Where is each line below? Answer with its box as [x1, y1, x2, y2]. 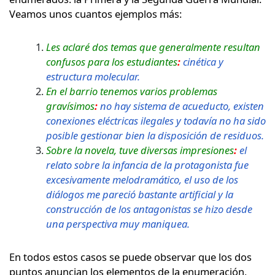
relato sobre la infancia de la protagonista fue [46, 157, 249, 172]
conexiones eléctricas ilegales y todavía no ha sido [46, 113, 266, 128]
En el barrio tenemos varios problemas [46, 83, 217, 98]
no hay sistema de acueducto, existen [98, 98, 264, 113]
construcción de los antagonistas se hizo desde [46, 201, 252, 216]
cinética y [183, 54, 223, 69]
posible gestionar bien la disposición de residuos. [46, 128, 264, 142]
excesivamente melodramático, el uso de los [46, 172, 238, 187]
